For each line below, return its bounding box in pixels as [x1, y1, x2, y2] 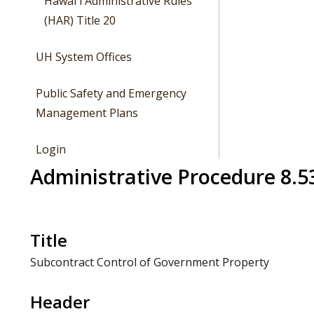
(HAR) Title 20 [44, 12, 116, 28]
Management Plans [36, 104, 139, 121]
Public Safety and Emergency [36, 85, 187, 101]
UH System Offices [36, 48, 132, 64]
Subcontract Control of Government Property [30, 254, 270, 270]
